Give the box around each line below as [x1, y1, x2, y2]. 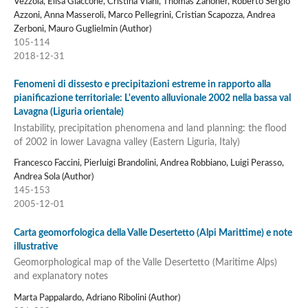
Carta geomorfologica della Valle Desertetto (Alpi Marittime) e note [13, 228, 292, 238]
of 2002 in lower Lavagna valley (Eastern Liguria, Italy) [13, 137, 240, 147]
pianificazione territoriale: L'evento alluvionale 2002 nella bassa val [13, 93, 291, 103]
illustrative [13, 241, 58, 252]
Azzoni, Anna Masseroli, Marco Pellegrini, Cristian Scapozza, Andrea [13, 10, 275, 20]
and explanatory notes [13, 272, 108, 281]
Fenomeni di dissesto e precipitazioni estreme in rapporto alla [13, 80, 271, 89]
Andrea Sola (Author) [13, 173, 93, 182]
